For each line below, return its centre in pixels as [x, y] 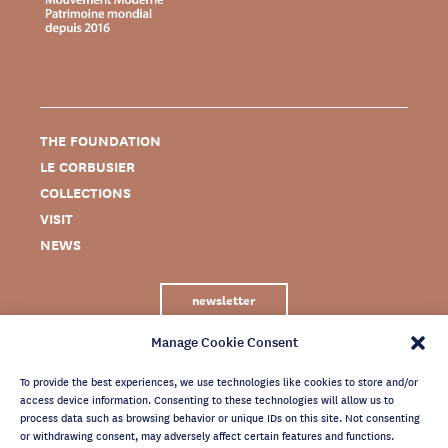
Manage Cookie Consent [224, 341]
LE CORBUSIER [87, 167]
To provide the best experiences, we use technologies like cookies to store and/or [219, 381]
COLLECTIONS [85, 193]
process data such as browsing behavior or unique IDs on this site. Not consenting [220, 417]
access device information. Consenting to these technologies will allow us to [207, 399]
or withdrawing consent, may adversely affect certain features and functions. [207, 435]
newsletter [224, 300]
